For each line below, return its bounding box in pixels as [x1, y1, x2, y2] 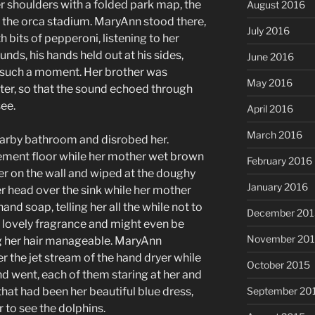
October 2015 [246, 259, 310, 271]
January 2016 [246, 181, 308, 193]
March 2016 [246, 129, 302, 141]
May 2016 [246, 77, 292, 89]
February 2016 [246, 155, 312, 167]
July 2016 [246, 25, 290, 37]
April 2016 [246, 103, 293, 115]
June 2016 [246, 51, 294, 63]
